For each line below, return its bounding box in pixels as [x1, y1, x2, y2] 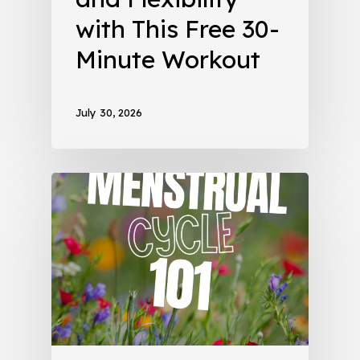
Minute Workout [76, 44, 260, 76]
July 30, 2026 [76, 106, 142, 120]
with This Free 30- [76, 14, 280, 45]
